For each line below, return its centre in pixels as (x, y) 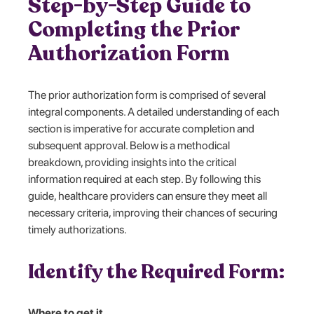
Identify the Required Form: (157, 272)
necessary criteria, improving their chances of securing (153, 212)
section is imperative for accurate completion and (142, 128)
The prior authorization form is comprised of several (147, 95)
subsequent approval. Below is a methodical (129, 145)
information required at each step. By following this (145, 179)
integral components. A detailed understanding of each (154, 111)
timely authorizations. (78, 229)
